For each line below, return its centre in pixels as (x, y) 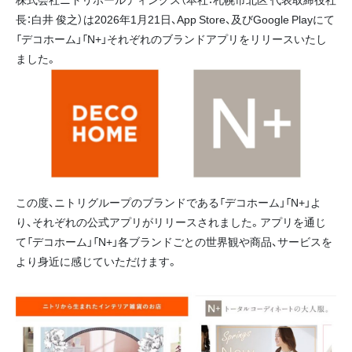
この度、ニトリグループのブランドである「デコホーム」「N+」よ (169, 202)
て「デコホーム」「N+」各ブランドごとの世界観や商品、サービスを (174, 241)
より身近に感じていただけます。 (97, 260)
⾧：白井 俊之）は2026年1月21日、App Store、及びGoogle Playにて (175, 19)
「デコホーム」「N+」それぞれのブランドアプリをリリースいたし (171, 39)
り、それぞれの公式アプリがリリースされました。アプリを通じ (171, 221)
